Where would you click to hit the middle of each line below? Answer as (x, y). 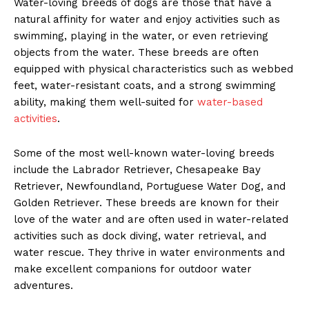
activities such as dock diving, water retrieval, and (140, 236)
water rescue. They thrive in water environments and (149, 252)
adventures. (43, 285)
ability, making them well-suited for (106, 102)
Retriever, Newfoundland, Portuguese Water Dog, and (150, 186)
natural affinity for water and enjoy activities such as (147, 19)
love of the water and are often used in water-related (151, 219)
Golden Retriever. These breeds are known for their (147, 202)
